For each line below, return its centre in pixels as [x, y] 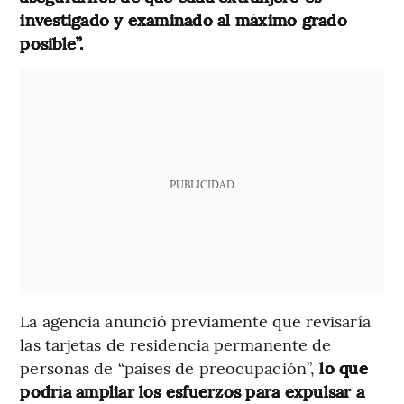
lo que [341, 367]
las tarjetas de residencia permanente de [176, 344]
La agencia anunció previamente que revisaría [195, 320]
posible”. [52, 42]
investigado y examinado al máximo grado [184, 19]
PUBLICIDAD [202, 184]
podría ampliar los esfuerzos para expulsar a [192, 390]
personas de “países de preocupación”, [168, 367]
